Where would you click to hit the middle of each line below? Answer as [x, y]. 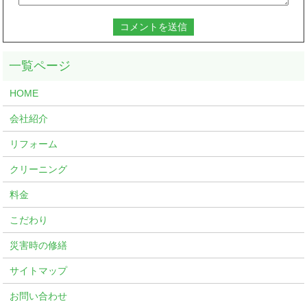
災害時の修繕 [39, 246]
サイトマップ [39, 271]
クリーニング [39, 170]
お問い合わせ [39, 296]
